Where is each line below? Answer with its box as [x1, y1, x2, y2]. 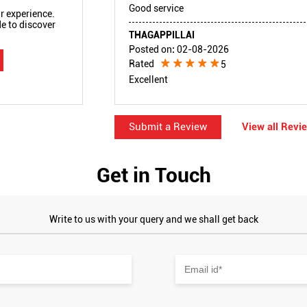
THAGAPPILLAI [128, 29, 195, 40]
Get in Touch [96, 162, 211, 187]
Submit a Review [128, 120, 207, 133]
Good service [128, 2, 184, 14]
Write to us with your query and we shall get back [49, 213, 258, 225]
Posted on [128, 43, 172, 55]
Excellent [128, 73, 168, 85]
